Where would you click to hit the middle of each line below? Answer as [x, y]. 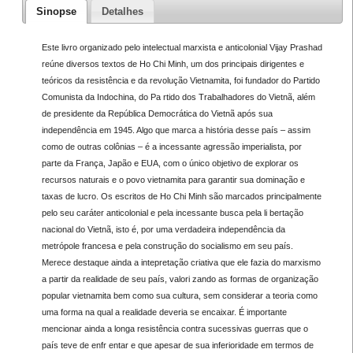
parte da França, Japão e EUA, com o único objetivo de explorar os [170, 163]
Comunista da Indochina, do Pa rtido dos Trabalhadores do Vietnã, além [178, 97]
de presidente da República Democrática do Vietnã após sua [157, 113]
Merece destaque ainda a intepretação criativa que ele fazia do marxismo [181, 262]
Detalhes [122, 11]
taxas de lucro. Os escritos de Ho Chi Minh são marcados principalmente [181, 196]
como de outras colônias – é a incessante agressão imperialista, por [171, 146]
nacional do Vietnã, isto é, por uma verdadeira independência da [163, 229]
